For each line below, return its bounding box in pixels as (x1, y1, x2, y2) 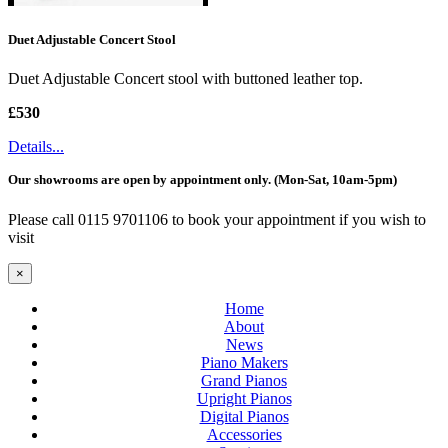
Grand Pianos (201, 371, 287, 389)
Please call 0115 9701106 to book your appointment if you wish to (8, 210, 426, 228)
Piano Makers (200, 353, 288, 371)
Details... (8, 138, 64, 156)
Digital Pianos (199, 407, 289, 425)
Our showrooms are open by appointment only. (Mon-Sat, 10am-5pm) (8, 172, 397, 188)
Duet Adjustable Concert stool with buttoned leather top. (8, 70, 363, 88)
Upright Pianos (196, 389, 292, 407)
